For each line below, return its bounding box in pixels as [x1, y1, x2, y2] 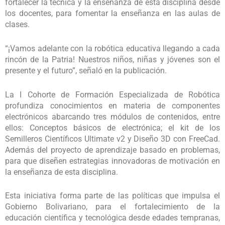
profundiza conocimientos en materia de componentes [5, 100, 220, 110]
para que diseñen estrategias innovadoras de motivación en [5, 156, 220, 166]
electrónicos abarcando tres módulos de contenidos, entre [5, 111, 220, 122]
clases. [5, 20, 30, 30]
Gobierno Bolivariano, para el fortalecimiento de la [5, 202, 220, 212]
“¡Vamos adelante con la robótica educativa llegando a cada [5, 44, 220, 54]
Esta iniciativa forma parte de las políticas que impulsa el [5, 191, 220, 201]
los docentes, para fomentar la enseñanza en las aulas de [5, 9, 220, 19]
